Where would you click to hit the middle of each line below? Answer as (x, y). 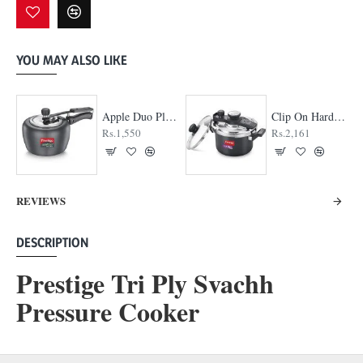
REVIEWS (41, 201)
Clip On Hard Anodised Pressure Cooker (339, 117)
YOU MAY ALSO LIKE (72, 60)
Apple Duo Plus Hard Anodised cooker (171, 117)
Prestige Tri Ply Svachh (145, 284)
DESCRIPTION (52, 243)
